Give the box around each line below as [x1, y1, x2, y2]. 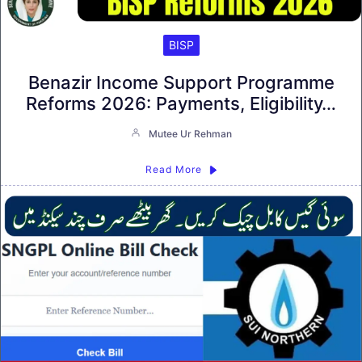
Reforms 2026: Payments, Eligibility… [26, 93, 336, 115]
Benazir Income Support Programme [27, 72, 335, 94]
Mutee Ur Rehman [148, 128, 232, 141]
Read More [145, 163, 202, 176]
